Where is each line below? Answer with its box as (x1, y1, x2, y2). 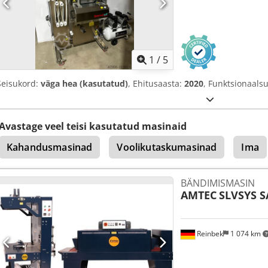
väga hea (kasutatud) (41, 77, 128, 89)
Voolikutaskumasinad (117, 140, 217, 154)
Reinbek (194, 228, 223, 239)
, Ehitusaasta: (128, 77, 184, 89)
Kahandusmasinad (7, 140, 93, 154)
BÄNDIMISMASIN (180, 176, 255, 190)
